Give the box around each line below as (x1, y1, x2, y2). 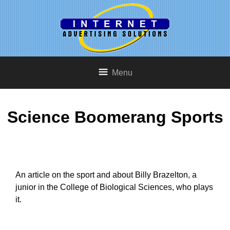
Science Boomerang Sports (7, 108, 223, 127)
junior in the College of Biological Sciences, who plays (15, 182, 213, 191)
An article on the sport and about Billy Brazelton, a (15, 170, 197, 179)
